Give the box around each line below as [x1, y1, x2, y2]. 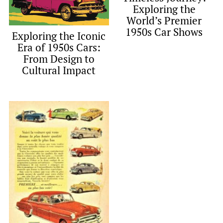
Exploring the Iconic [12, 29, 106, 43]
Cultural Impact [22, 63, 96, 78]
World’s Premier [126, 13, 202, 27]
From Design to [23, 52, 95, 66]
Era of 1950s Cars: [17, 40, 101, 55]
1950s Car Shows [125, 24, 203, 39]
